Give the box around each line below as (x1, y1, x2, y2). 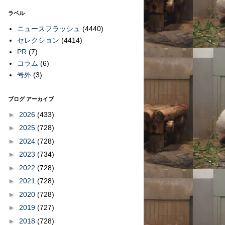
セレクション (17, 36, 59, 44)
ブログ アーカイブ (8, 96, 54, 102)
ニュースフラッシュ (17, 24, 80, 33)
